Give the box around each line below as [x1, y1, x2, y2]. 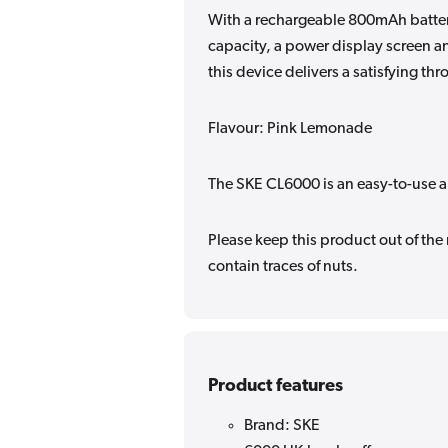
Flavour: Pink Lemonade [208, 120, 372, 137]
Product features [208, 376, 343, 396]
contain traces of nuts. [208, 258, 358, 275]
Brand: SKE [244, 417, 320, 434]
